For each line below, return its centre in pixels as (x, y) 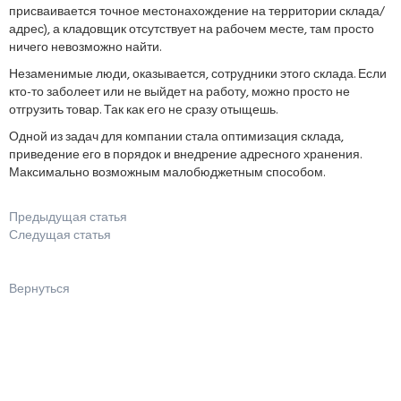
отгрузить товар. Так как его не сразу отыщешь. (143, 111)
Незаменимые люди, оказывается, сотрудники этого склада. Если (198, 75)
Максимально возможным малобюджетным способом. (167, 173)
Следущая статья (60, 236)
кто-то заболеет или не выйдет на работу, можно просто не (179, 93)
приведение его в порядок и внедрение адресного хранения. (185, 155)
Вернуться (39, 290)
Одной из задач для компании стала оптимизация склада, (176, 137)
